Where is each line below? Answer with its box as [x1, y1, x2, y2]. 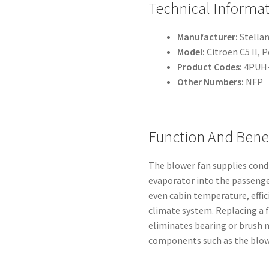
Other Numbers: [177, 75, 244, 88]
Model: [177, 45, 205, 58]
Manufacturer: [177, 30, 238, 43]
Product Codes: [177, 60, 243, 73]
